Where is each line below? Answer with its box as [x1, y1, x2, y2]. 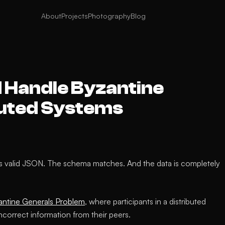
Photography [87, 12, 131, 20]
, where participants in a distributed [85, 196, 206, 206]
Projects [61, 12, 88, 20]
